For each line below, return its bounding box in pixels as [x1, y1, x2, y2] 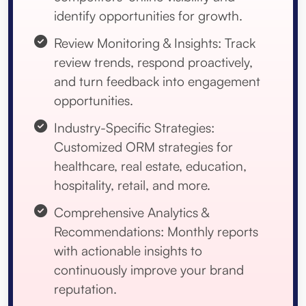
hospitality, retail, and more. [54, 177, 210, 194]
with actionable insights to [54, 242, 202, 260]
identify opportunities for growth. [54, 8, 242, 25]
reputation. [54, 281, 117, 298]
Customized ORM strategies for [54, 139, 233, 156]
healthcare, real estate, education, [54, 158, 247, 175]
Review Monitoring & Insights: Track [54, 35, 255, 52]
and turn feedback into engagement [54, 73, 260, 90]
